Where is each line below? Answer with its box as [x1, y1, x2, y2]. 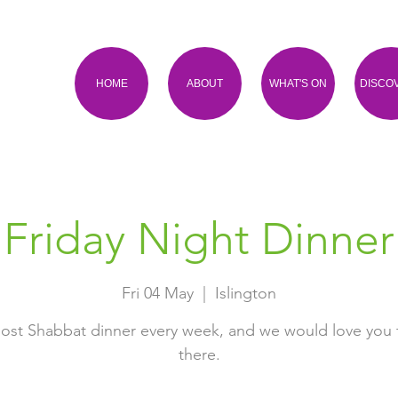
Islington [215, 283, 276, 303]
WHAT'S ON [269, 77, 327, 90]
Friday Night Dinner [4, 212, 394, 266]
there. [178, 345, 220, 364]
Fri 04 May [122, 283, 194, 303]
